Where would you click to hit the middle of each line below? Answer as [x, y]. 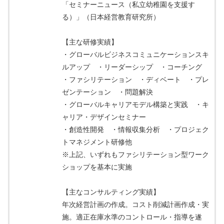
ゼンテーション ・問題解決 [107, 92]
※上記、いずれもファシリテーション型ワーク [135, 155]
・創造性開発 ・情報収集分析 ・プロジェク [135, 130]
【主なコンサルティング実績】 [111, 192]
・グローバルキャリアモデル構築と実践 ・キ [135, 105]
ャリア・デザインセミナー [104, 117]
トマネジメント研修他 [97, 142]
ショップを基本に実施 [97, 167]
